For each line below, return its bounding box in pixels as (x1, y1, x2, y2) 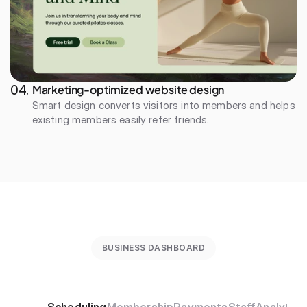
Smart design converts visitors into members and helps (32, 99, 295, 112)
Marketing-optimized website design (32, 82, 225, 97)
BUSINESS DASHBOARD (101, 243, 206, 253)
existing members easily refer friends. (32, 113, 210, 126)
